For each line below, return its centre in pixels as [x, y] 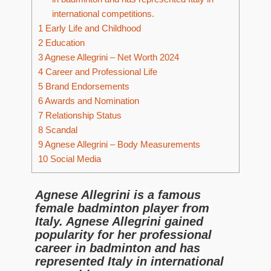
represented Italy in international [129, 261]
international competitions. [103, 14]
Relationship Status [82, 116]
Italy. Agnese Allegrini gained [119, 221]
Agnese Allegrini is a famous [118, 195]
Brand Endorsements [86, 87]
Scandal [60, 130]
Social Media [74, 159]
